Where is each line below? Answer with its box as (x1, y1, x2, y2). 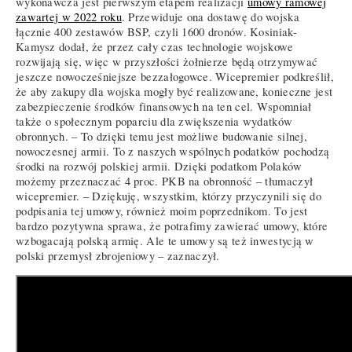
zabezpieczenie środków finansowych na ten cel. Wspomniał (16, 99, 312, 115)
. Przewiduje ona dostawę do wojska (121, 9, 299, 25)
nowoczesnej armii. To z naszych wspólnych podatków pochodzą (16, 144, 330, 159)
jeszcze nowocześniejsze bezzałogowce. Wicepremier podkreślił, (16, 69, 334, 85)
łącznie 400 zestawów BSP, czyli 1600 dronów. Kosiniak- (16, 24, 297, 40)
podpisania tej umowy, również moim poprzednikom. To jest (16, 203, 308, 219)
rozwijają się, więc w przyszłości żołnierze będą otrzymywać (16, 54, 318, 70)
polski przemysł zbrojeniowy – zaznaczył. (16, 248, 220, 264)
